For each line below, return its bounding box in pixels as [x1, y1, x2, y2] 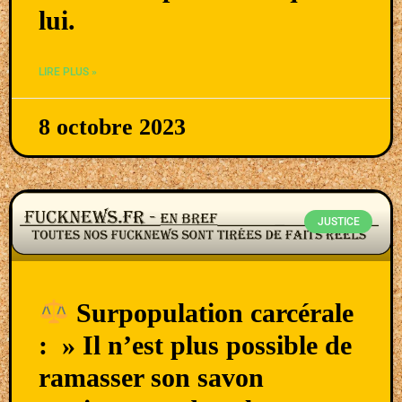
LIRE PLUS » [39, 65, 97, 78]
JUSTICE [317, 214, 360, 228]
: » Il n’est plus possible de [39, 330, 352, 361]
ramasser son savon [39, 363, 264, 393]
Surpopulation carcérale [69, 298, 354, 328]
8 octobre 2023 [39, 113, 186, 140]
